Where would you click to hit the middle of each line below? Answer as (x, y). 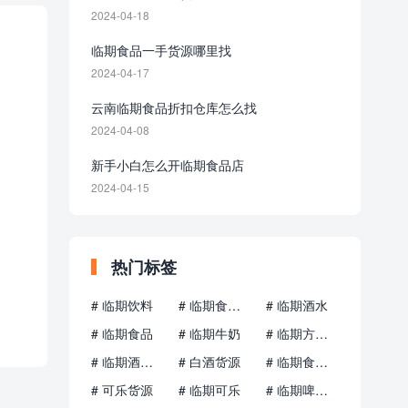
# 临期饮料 (122, 305)
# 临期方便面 (321, 333)
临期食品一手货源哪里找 (161, 50)
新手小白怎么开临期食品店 (168, 165)
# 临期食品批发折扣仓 (321, 362)
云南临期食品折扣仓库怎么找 (174, 107)
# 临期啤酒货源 (321, 390)
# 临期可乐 (209, 390)
